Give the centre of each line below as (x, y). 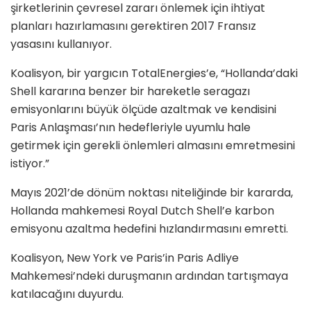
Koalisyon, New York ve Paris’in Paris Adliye (125, 258)
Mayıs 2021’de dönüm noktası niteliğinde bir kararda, (152, 193)
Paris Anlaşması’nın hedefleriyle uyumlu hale (131, 128)
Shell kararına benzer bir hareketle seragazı (130, 92)
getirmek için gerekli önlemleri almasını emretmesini (153, 146)
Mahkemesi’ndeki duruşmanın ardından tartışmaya (149, 276)
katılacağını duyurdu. (67, 294)
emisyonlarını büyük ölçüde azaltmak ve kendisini (143, 110)
